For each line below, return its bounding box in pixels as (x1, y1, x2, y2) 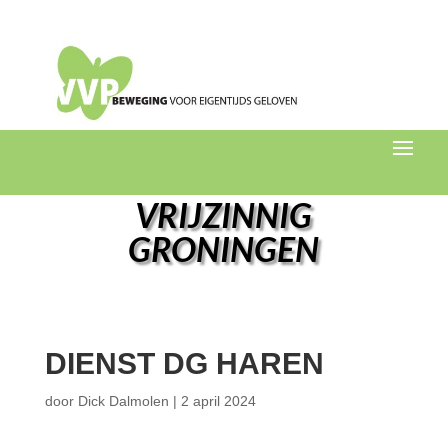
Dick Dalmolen (77, 393, 169, 409)
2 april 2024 (180, 393, 256, 409)
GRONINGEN (128, 228, 320, 269)
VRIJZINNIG (135, 194, 313, 235)
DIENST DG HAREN (44, 347, 324, 380)
